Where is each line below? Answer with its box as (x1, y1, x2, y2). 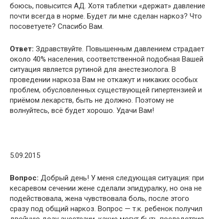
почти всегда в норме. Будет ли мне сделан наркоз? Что (10, 11, 202, 21)
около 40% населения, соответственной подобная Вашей (10, 54, 203, 64)
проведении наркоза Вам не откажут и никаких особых (10, 75, 197, 84)
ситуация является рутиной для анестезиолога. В (10, 65, 176, 74)
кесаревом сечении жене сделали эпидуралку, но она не (10, 183, 202, 193)
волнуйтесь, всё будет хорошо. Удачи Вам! (10, 106, 154, 115)
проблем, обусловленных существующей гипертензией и (10, 85, 202, 94)
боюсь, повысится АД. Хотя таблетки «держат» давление (10, 1, 205, 10)
